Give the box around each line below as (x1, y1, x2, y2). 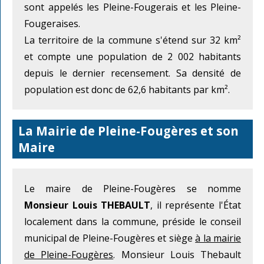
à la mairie (195, 232, 242, 245)
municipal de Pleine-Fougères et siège (24, 232, 196, 245)
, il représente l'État (150, 199, 242, 212)
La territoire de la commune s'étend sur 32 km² (24, 33, 241, 47)
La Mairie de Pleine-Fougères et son (18, 123, 239, 140)
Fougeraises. (24, 16, 80, 30)
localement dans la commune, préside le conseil (24, 215, 241, 229)
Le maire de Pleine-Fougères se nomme (24, 182, 241, 196)
